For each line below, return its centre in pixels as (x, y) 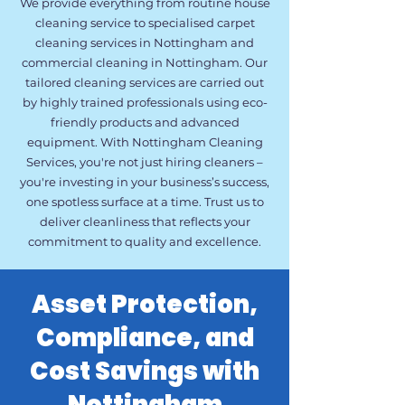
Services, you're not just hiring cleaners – (145, 162)
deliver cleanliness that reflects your (145, 221)
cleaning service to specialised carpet (145, 23)
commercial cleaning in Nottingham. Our (145, 62)
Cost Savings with (145, 371)
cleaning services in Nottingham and (145, 42)
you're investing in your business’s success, (145, 182)
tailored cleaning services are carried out (145, 82)
